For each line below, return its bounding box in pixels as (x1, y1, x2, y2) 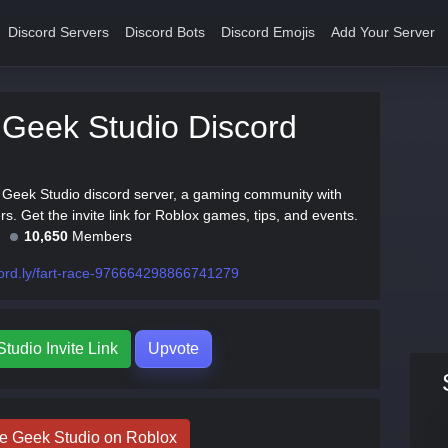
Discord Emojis (221, 25, 316, 40)
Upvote (148, 340, 199, 357)
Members (68, 228, 132, 244)
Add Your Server (331, 25, 436, 40)
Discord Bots (125, 25, 206, 40)
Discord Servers (8, 25, 110, 40)
